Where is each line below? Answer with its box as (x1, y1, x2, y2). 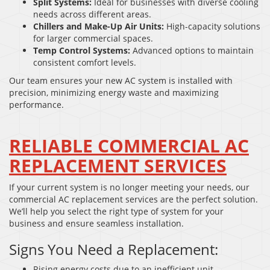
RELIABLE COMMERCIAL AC (9, 133, 249, 158)
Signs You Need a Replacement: (9, 239, 218, 259)
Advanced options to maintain (130, 44, 254, 56)
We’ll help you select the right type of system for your (9, 205, 224, 217)
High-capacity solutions (164, 20, 260, 32)
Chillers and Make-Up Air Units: (33, 20, 164, 32)
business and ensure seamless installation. (9, 217, 184, 229)
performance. (9, 98, 64, 110)
